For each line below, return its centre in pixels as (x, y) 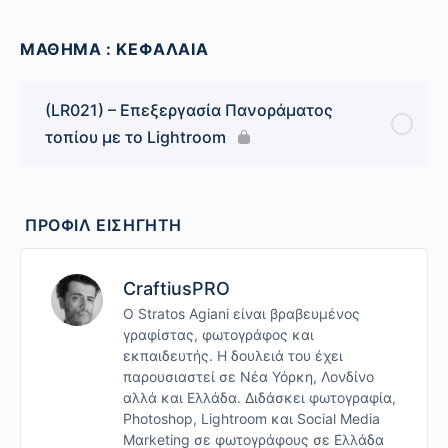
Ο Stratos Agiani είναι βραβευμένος (241, 313)
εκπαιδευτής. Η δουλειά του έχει (233, 355)
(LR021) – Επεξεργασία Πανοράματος (189, 109)
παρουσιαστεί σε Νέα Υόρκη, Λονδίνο (248, 376)
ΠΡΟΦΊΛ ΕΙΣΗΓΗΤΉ (103, 224)
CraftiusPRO (176, 288)
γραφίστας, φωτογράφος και (218, 334)
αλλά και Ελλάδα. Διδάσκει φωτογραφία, (259, 397)
